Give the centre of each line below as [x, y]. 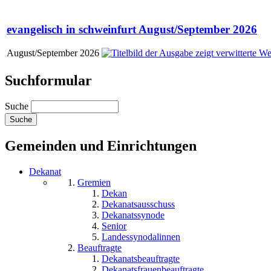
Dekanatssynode [133, 215]
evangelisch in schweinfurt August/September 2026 [132, 30]
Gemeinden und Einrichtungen [101, 146]
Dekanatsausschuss [138, 204]
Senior [114, 226]
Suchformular [48, 80]
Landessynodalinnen [141, 237]
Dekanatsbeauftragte [141, 259]
